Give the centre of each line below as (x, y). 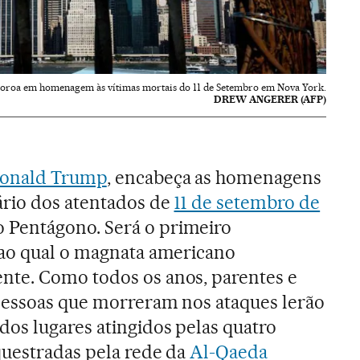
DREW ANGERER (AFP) (270, 99)
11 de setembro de (247, 202)
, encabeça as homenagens (214, 177)
